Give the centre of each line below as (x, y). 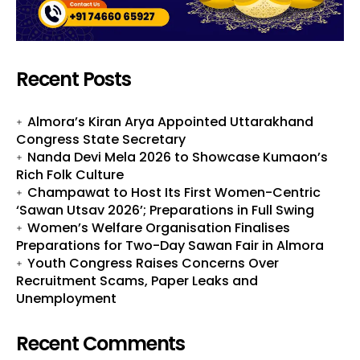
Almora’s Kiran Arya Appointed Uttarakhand (170, 121)
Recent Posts (74, 79)
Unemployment (66, 298)
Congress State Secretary (101, 139)
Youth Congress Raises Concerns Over (153, 263)
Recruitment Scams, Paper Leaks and (137, 280)
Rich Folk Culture (70, 174)
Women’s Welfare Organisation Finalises (159, 227)
